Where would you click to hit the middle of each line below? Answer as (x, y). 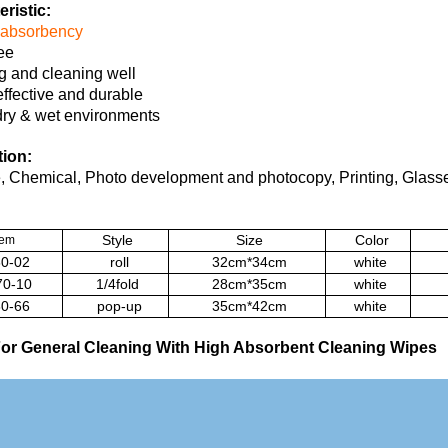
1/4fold (117, 284)
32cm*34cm (249, 262)
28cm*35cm (249, 284)
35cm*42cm (249, 306)
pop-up (117, 306)
